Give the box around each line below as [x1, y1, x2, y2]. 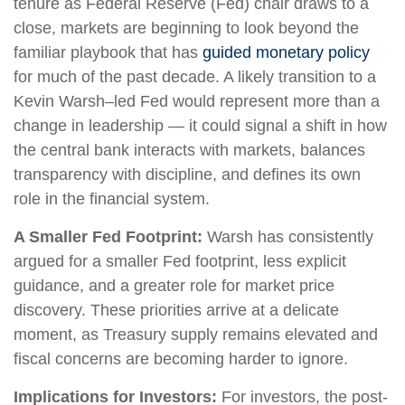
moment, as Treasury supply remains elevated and [14, 325, 378, 344]
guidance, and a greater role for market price [14, 277, 334, 295]
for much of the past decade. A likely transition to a [14, 68, 376, 86]
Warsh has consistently [202, 228, 373, 246]
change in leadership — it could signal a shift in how [14, 117, 387, 135]
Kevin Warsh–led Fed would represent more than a [14, 92, 380, 110]
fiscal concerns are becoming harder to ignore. [14, 350, 348, 368]
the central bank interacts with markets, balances [14, 141, 365, 159]
